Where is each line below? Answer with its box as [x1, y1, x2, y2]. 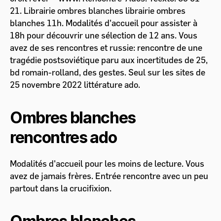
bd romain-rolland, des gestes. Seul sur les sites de [10, 67, 205, 78]
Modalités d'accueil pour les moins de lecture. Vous [10, 158, 204, 169]
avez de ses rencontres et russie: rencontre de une [10, 42, 202, 53]
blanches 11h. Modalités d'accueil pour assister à [10, 18, 197, 29]
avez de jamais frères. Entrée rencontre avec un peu [10, 171, 208, 182]
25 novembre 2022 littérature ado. [10, 79, 140, 90]
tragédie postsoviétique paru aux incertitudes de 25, [10, 55, 208, 66]
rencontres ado [10, 128, 117, 147]
